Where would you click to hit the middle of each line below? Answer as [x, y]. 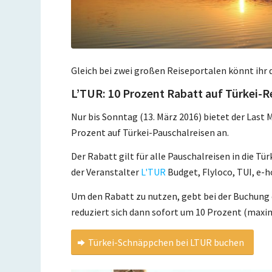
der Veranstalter [106, 172]
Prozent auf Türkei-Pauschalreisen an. [150, 132]
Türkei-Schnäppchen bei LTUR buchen [166, 243]
